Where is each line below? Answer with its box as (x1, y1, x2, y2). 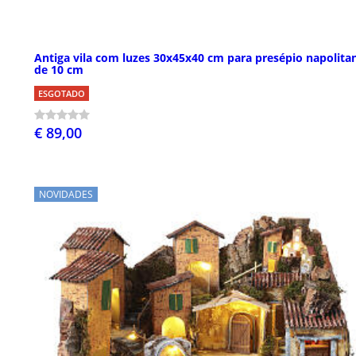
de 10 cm (34, 62, 83, 78)
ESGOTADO (38, 87, 85, 100)
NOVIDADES (39, 188, 93, 202)
